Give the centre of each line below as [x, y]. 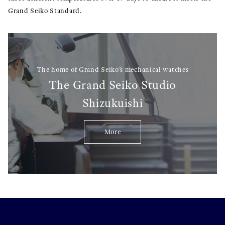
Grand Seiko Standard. [45, 11]
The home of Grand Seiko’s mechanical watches [113, 70]
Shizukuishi [113, 103]
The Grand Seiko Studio [113, 85]
